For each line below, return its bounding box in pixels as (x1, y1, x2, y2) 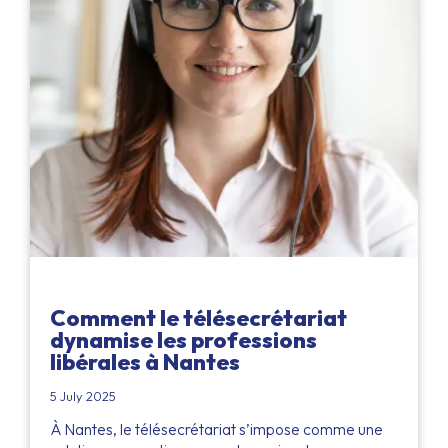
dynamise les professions (50, 326, 317, 355)
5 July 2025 (50, 388, 116, 405)
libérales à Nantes (50, 348, 240, 377)
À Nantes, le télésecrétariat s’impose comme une (50, 420, 383, 440)
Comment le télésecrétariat (50, 304, 347, 333)
